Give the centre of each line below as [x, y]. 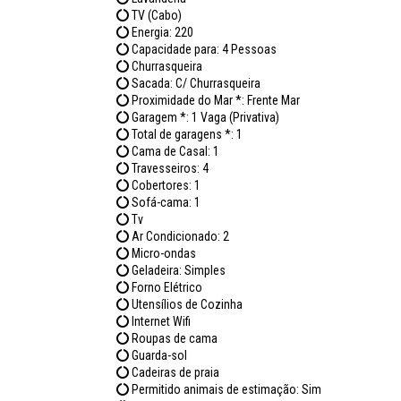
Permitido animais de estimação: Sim [225, 389]
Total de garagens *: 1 [186, 134]
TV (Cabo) [155, 15]
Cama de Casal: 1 [174, 151]
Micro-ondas [162, 253]
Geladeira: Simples [177, 270]
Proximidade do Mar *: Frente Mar [214, 100]
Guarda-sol [158, 355]
